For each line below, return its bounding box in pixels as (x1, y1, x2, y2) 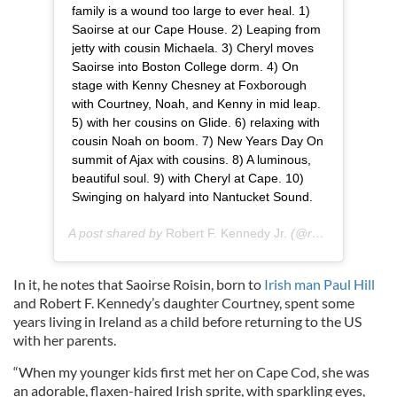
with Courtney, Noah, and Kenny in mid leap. (72, 96, 321, 111)
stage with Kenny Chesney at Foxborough (72, 77, 307, 92)
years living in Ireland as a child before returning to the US (13, 312, 362, 330)
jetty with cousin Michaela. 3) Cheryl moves (72, 40, 314, 55)
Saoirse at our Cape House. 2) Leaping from (72, 21, 321, 36)
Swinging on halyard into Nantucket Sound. (72, 189, 313, 204)
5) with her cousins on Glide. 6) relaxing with (72, 114, 320, 129)
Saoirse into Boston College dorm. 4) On (72, 58, 299, 74)
